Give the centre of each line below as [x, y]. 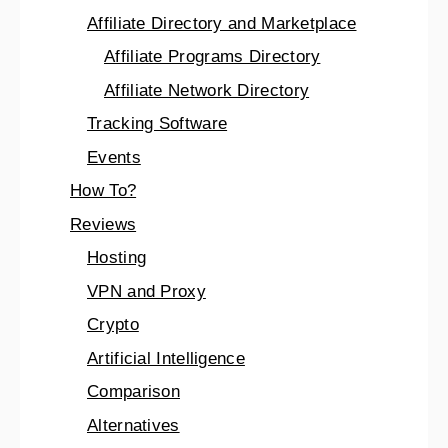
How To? [103, 191]
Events [114, 157]
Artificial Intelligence [166, 358]
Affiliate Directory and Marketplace [222, 23]
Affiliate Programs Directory [212, 57]
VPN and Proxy [146, 291]
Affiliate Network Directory [207, 90]
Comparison [133, 392]
